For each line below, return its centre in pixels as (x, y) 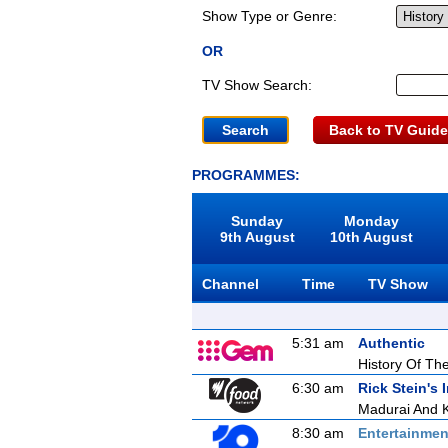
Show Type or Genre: (269, 16)
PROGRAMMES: (246, 175)
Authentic (391, 343)
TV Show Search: (257, 85)
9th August (257, 237)
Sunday (257, 221)
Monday (372, 221)
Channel (230, 284)
